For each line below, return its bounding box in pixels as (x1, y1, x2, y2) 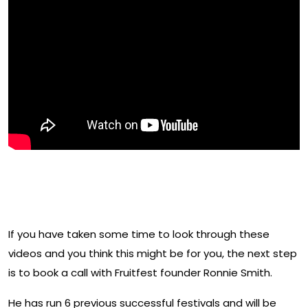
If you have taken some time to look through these (8, 226, 269, 241)
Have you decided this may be (8, 166, 276, 191)
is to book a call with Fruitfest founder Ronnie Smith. (8, 265, 272, 280)
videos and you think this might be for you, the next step (8, 245, 297, 261)
